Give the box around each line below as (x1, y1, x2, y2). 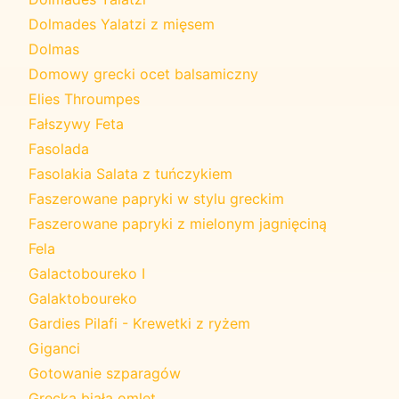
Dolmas (28, 39, 79, 58)
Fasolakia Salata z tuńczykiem (28, 164, 232, 183)
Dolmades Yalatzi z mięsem (28, 14, 215, 33)
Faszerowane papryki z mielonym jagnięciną (28, 214, 327, 232)
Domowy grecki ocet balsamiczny (28, 64, 258, 83)
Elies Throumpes (28, 89, 140, 108)
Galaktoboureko (28, 289, 137, 307)
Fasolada (28, 139, 89, 158)
